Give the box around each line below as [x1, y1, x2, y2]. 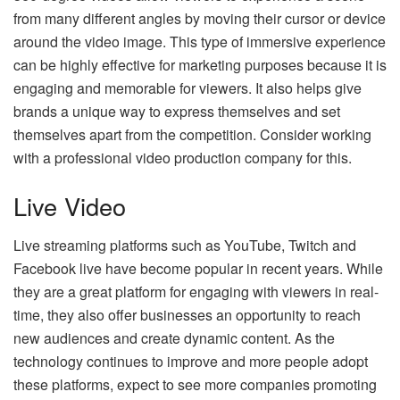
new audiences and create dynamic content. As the [13, 328, 335, 349]
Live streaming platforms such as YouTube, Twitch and [13, 235, 356, 256]
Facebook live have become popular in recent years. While [13, 258, 383, 279]
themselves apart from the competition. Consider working [13, 123, 371, 145]
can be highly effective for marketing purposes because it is [13, 54, 387, 75]
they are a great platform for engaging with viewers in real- [13, 281, 379, 303]
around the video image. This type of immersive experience [13, 30, 386, 52]
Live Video [13, 187, 126, 223]
